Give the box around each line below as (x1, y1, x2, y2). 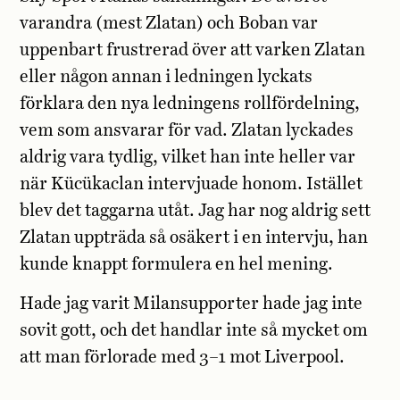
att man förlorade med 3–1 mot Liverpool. (20, 349, 346, 367)
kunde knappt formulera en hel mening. (20, 255, 334, 273)
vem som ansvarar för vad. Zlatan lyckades (20, 121, 354, 139)
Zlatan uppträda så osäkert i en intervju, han (20, 229, 369, 246)
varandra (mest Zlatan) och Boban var (20, 14, 319, 32)
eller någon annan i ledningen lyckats (20, 68, 313, 86)
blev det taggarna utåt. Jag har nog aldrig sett (20, 202, 371, 220)
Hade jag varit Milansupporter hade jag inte (20, 296, 363, 313)
